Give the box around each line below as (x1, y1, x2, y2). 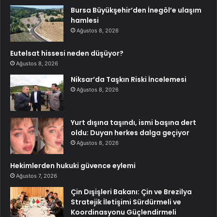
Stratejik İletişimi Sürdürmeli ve (71, 197, 181, 207)
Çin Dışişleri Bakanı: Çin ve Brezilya (71, 187, 192, 197)
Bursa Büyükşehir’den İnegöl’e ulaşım (71, 5, 201, 15)
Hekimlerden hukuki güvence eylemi (10, 161, 136, 171)
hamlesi (71, 15, 99, 26)
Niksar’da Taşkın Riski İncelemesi (71, 75, 186, 85)
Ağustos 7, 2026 (16, 172, 57, 180)
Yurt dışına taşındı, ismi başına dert (71, 118, 196, 128)
